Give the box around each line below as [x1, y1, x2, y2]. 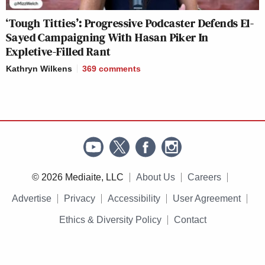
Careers [187, 172, 221, 182]
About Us [135, 172, 175, 182]
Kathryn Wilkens [6, 63, 72, 73]
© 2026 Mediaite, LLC [31, 172, 124, 182]
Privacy [64, 193, 95, 203]
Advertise [12, 193, 51, 203]
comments [99, 63, 141, 73]
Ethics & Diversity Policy [59, 214, 161, 225]
